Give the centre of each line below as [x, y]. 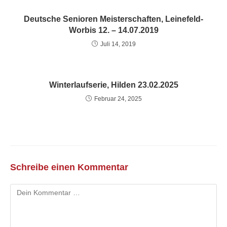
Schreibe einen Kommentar [69, 167]
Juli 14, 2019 [118, 44]
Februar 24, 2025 [118, 99]
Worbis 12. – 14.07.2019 [113, 30]
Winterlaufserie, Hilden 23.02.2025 [113, 85]
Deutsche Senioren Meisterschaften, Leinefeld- [113, 19]
